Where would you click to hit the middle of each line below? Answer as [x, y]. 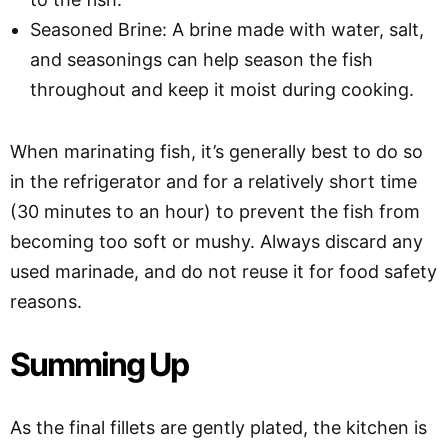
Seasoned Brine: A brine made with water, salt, [227, 29]
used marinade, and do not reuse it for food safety [223, 271]
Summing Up [99, 364]
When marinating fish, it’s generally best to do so [216, 151]
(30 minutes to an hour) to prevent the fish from [215, 211]
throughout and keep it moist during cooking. [222, 89]
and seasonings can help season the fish [201, 59]
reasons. [46, 301]
